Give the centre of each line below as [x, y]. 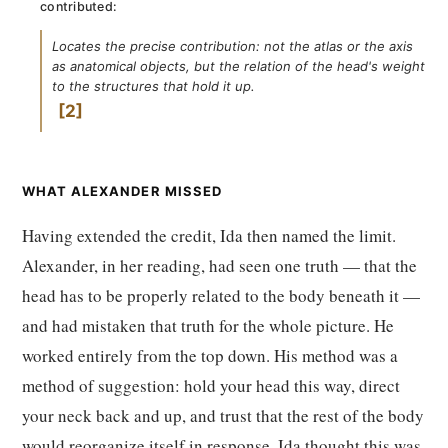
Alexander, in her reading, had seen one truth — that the [219, 265]
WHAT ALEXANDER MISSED [122, 191]
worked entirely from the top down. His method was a [210, 355]
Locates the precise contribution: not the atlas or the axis [232, 46]
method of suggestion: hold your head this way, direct [211, 385]
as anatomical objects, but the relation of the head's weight [238, 66]
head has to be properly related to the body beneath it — [221, 295]
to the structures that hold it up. [153, 86]
